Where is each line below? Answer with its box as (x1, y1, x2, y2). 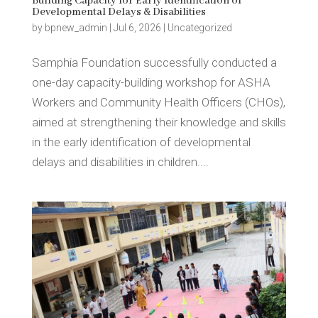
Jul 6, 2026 (113, 21, 161, 33)
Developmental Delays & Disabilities (31, 5, 206, 18)
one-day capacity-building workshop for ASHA (31, 75, 270, 89)
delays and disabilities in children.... (31, 154, 209, 169)
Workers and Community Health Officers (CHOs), (31, 94, 285, 109)
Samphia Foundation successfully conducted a (31, 55, 277, 70)
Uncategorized (167, 21, 232, 33)
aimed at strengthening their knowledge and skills (31, 114, 286, 129)
